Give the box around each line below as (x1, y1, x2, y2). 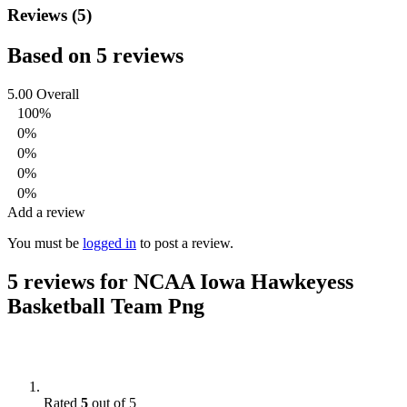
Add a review (7, 203, 85, 220)
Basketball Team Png (7, 293, 204, 318)
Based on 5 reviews (7, 44, 184, 68)
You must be (7, 234, 83, 251)
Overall (36, 85, 79, 102)
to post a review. (136, 234, 233, 251)
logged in (83, 234, 136, 251)
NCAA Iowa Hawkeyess (134, 269, 353, 293)
